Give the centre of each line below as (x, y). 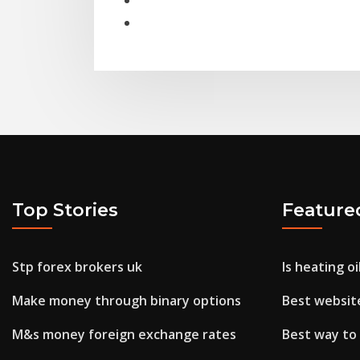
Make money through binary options (127, 301)
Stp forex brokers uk (77, 267)
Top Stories (65, 210)
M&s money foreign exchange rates (124, 335)
